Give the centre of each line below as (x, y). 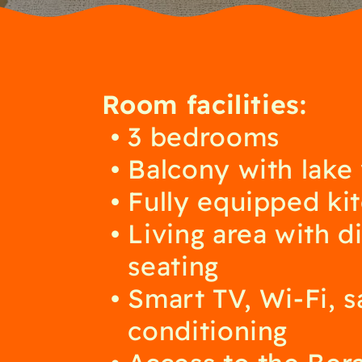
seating (173, 264)
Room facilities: (204, 103)
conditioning (208, 329)
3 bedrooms (204, 135)
